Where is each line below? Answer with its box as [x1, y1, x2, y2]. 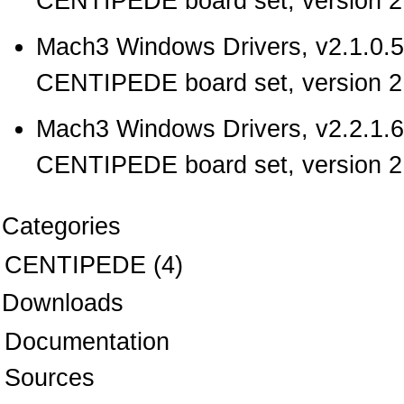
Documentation [5, 327, 170, 355]
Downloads [2, 289, 124, 317]
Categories [2, 212, 121, 240]
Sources [5, 363, 95, 391]
